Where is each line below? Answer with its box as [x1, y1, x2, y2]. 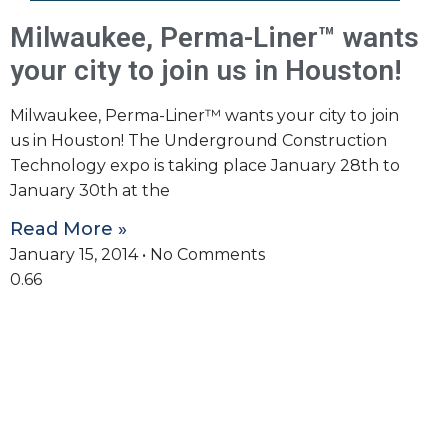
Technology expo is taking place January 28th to [10, 155, 400, 175]
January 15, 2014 [10, 245, 142, 265]
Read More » [10, 218, 127, 241]
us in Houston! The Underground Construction [10, 130, 387, 150]
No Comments [146, 245, 265, 265]
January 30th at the [10, 180, 170, 200]
